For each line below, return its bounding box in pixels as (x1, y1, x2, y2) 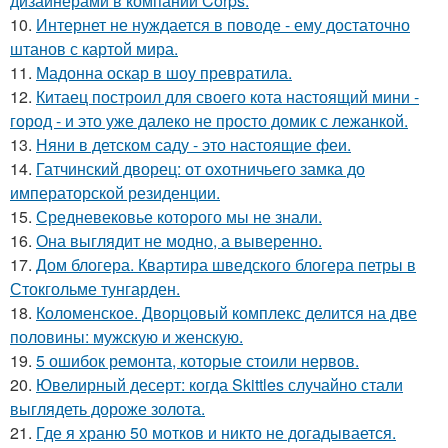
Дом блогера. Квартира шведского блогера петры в (36, 252, 416, 276)
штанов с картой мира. (10, 36, 178, 60)
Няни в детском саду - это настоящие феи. (36, 132, 351, 156)
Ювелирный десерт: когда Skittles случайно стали (36, 372, 403, 396)
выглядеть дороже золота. (10, 396, 205, 420)
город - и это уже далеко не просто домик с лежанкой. (10, 108, 408, 132)
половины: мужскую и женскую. (10, 324, 243, 348)
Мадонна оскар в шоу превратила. (36, 60, 292, 84)
